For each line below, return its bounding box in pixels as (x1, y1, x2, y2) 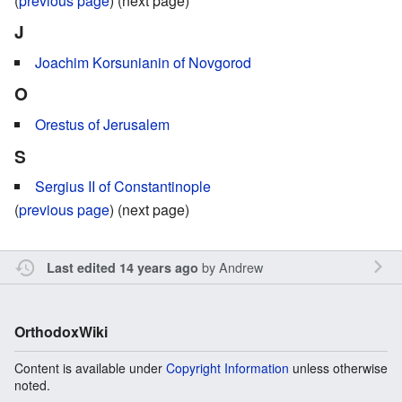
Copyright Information (166, 359, 289, 378)
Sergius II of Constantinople (35, 176, 211, 197)
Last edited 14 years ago (46, 258, 198, 277)
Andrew (218, 258, 263, 277)
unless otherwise (289, 359, 388, 378)
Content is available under (14, 359, 166, 378)
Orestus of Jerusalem (35, 113, 170, 135)
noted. (14, 376, 50, 395)
